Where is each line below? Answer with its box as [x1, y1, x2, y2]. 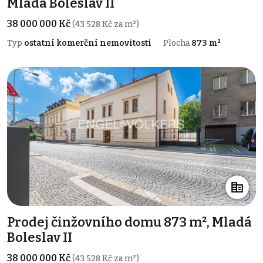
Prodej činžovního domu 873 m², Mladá [7, 214, 252, 231]
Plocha [163, 38, 191, 48]
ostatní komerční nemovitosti [24, 38, 151, 48]
